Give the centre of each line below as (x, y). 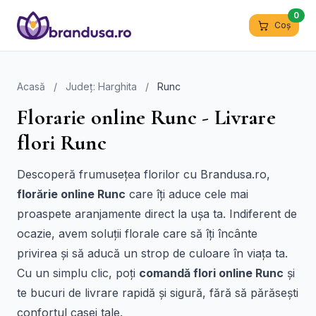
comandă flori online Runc (211, 273)
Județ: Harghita (101, 86)
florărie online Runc (71, 194)
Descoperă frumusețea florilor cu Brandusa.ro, (144, 174)
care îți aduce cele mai (187, 194)
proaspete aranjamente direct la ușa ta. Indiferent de (157, 214)
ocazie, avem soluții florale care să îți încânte (137, 233)
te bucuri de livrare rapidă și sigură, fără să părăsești (158, 293)
